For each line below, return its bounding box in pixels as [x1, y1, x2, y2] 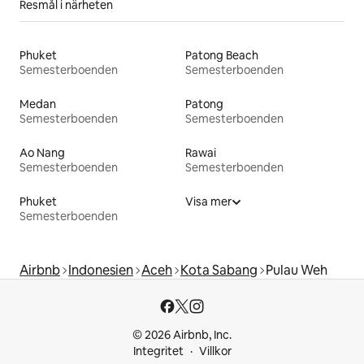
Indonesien [68, 261, 133, 279]
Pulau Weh [266, 261, 327, 279]
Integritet [132, 344, 184, 358]
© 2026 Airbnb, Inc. [132, 327, 232, 342]
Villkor [198, 344, 232, 358]
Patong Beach [185, 47, 258, 63]
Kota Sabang [180, 261, 258, 279]
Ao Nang [19, 145, 65, 160]
